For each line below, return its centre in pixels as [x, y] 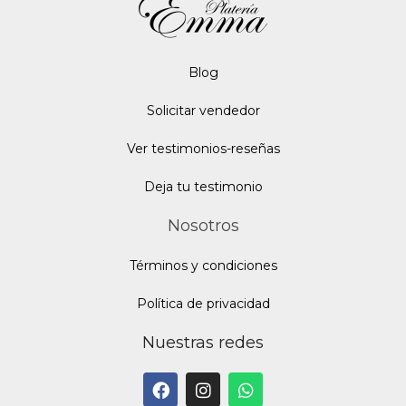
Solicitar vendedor [203, 111]
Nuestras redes [203, 343]
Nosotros [203, 226]
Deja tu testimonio [203, 187]
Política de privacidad [203, 304]
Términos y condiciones [203, 266]
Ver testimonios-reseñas [203, 149]
